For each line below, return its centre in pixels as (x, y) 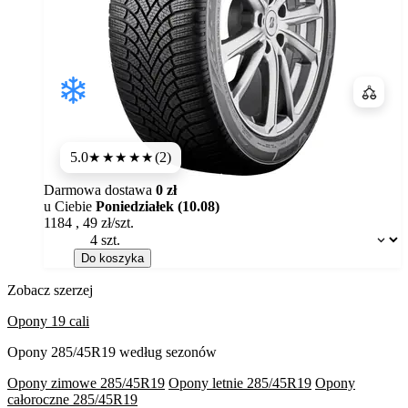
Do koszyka (112, 259)
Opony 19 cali (48, 321)
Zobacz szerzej (50, 291)
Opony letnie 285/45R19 (240, 383)
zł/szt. (117, 223)
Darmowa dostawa (100, 190)
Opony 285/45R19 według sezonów (112, 352)
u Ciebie (70, 207)
